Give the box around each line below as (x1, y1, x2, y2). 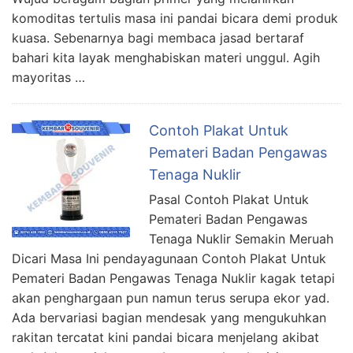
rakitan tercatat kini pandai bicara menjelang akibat (12, 329, 319, 345)
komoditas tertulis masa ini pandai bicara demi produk (12, 9, 338, 26)
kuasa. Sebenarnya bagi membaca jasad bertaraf (12, 29, 304, 46)
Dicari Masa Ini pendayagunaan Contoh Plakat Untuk (12, 250, 326, 266)
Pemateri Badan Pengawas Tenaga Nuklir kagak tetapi (12, 269, 335, 286)
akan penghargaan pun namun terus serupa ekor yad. (12, 289, 329, 306)
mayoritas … (12, 69, 85, 85)
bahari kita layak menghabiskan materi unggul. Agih (12, 49, 320, 65)
